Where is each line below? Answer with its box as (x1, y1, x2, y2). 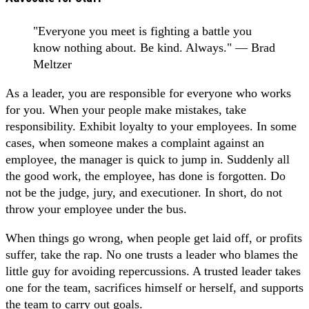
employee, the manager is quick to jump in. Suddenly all (6, 152, 290, 167)
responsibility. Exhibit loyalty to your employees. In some (6, 119, 297, 134)
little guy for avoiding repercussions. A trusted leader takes (6, 264, 301, 279)
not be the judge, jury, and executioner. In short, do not (6, 186, 282, 200)
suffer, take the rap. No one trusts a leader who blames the (6, 248, 298, 262)
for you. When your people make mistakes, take (6, 103, 246, 117)
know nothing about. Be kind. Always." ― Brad (33, 41, 275, 55)
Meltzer (33, 57, 72, 72)
